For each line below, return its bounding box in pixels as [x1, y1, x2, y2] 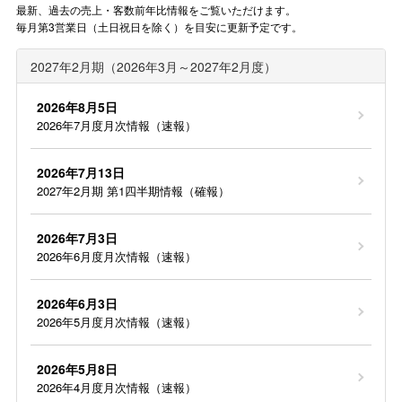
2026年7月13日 [36, 162, 125, 181]
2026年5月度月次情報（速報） [36, 312, 197, 330]
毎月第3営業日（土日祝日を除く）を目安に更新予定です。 [15, 18, 302, 34]
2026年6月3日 [36, 293, 118, 312]
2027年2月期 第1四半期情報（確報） [36, 181, 230, 199]
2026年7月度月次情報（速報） [36, 116, 197, 134]
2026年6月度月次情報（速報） [36, 247, 197, 265]
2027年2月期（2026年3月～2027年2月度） [30, 57, 276, 75]
